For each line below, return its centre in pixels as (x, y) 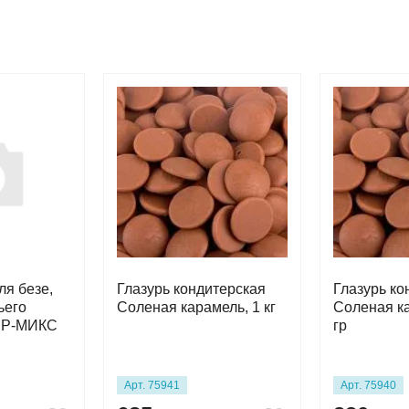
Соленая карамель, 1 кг (196, 307)
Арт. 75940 (368, 385)
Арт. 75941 (152, 385)
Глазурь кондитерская (191, 289)
